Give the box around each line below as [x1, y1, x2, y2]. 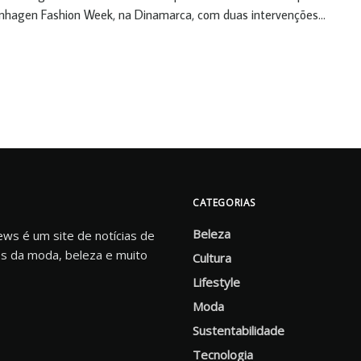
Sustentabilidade [193, 322, 284, 339]
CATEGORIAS [193, 196, 255, 210]
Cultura [193, 250, 231, 267]
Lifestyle [193, 274, 240, 291]
